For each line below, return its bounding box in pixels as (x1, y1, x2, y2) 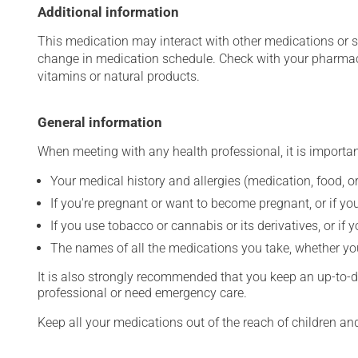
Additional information (38, 4, 179, 20)
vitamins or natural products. (38, 69, 200, 84)
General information (38, 114, 162, 130)
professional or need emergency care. (38, 285, 247, 300)
